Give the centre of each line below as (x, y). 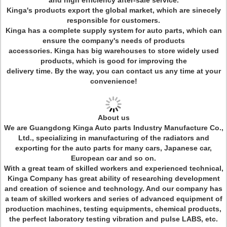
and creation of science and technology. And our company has (113, 188)
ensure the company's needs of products (113, 41)
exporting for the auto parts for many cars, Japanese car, (113, 148)
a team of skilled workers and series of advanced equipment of (113, 199)
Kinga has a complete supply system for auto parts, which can (113, 30)
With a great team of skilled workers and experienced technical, (113, 168)
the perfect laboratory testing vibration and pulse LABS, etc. (113, 219)
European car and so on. (113, 158)
